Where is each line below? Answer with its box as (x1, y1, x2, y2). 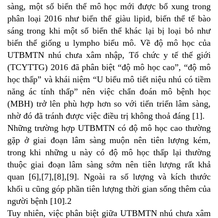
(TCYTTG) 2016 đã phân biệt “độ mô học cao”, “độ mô (7, 62, 211, 72)
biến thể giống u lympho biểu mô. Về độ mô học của (7, 37, 211, 48)
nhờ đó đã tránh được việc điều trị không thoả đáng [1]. (7, 110, 205, 121)
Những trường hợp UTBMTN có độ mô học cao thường (7, 123, 211, 133)
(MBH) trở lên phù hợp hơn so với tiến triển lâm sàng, (7, 98, 211, 109)
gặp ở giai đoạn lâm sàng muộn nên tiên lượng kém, (7, 135, 211, 145)
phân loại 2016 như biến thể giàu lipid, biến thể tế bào (7, 13, 211, 23)
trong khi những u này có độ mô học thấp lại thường (7, 147, 211, 157)
